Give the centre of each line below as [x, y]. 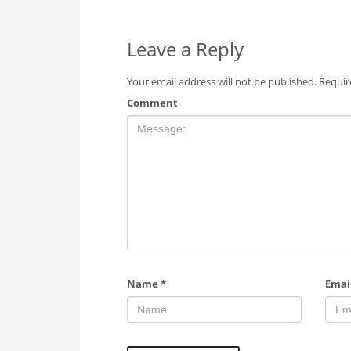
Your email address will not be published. [222, 82]
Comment [152, 103]
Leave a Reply [185, 49]
